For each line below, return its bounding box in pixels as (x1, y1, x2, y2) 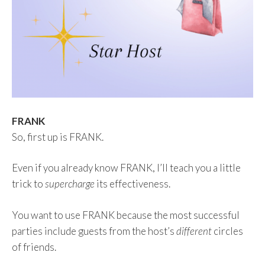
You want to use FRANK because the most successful (12, 208, 240, 221)
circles (214, 224, 243, 237)
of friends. (12, 240, 56, 253)
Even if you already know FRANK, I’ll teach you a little (12, 161, 241, 174)
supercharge (45, 177, 96, 190)
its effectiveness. (96, 177, 170, 190)
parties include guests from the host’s (12, 224, 176, 237)
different (176, 224, 214, 237)
